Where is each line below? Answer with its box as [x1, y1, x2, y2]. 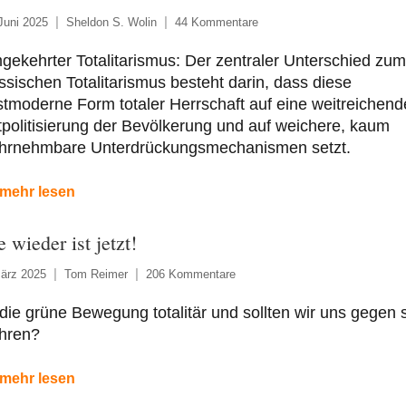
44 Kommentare [174, 14, 258, 29]
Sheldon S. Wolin [65, 14, 157, 29]
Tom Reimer [63, 266, 128, 281]
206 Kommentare [145, 266, 236, 281]
